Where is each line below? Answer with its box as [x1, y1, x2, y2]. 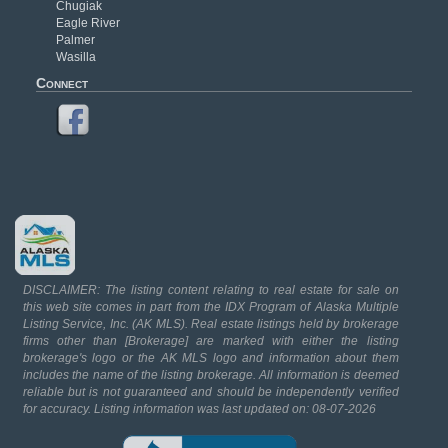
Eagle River [55, 15, 120, 30]
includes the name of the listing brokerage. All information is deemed [22, 368, 399, 383]
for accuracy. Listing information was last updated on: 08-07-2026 [22, 402, 376, 417]
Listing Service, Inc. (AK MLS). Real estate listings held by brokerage [22, 317, 399, 332]
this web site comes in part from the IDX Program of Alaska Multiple [22, 300, 399, 315]
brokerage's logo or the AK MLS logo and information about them [22, 351, 399, 366]
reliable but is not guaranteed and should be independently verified [22, 385, 399, 400]
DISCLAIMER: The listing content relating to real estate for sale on [22, 283, 399, 298]
